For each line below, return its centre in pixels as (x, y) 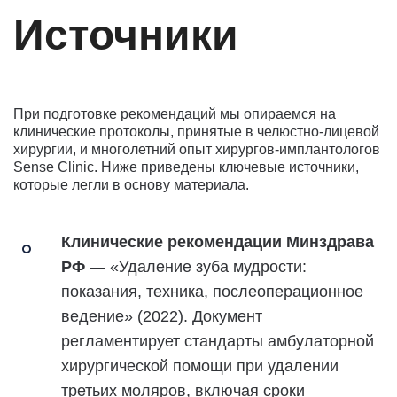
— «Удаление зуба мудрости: (196, 266)
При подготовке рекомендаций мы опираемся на (175, 113)
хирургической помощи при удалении (200, 366)
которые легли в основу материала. (131, 184)
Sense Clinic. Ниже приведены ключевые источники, (186, 167)
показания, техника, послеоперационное (212, 291)
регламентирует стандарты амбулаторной (218, 341)
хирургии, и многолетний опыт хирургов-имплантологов (197, 149)
